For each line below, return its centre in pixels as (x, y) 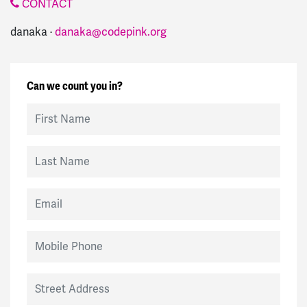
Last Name (50, 153)
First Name (50, 110)
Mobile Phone (57, 238)
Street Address (59, 280)
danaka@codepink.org (111, 32)
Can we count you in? (75, 86)
